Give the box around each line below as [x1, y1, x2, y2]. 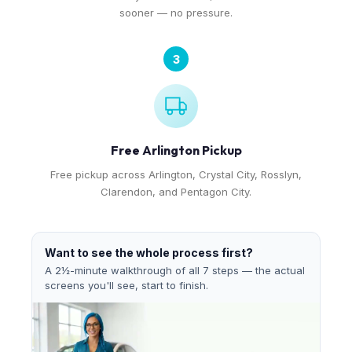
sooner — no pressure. [119, 6, 233, 19]
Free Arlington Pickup [110, 142, 242, 158]
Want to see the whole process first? [45, 246, 253, 259]
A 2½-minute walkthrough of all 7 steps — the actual [45, 264, 305, 277]
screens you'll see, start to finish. [45, 279, 208, 291]
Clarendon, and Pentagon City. [101, 185, 251, 198]
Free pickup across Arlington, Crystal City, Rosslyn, [50, 168, 302, 181]
